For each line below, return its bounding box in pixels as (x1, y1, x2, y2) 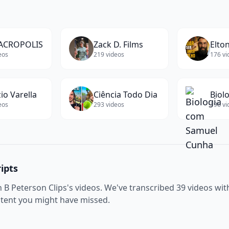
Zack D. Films (94, 39, 144, 50)
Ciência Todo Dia (94, 89, 158, 100)
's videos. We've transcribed (67, 182, 176, 193)
